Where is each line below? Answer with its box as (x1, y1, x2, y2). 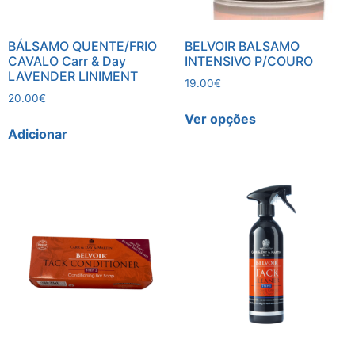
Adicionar (8, 126, 67, 143)
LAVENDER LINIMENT (8, 68, 138, 85)
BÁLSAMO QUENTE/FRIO (8, 38, 157, 55)
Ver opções (184, 111, 256, 128)
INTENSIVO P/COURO (184, 53, 313, 70)
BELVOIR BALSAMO (184, 38, 300, 55)
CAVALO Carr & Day (8, 53, 126, 70)
